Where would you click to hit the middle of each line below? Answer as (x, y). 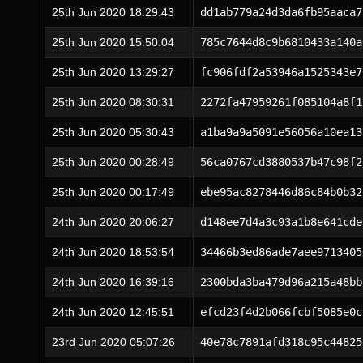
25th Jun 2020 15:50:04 (113, 42)
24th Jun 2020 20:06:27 (113, 222)
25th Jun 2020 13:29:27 (113, 72)
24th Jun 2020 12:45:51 (113, 312)
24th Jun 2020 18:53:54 (113, 252)
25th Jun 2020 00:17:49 (113, 192)
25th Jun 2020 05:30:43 (113, 132)
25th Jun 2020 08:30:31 (113, 102)
